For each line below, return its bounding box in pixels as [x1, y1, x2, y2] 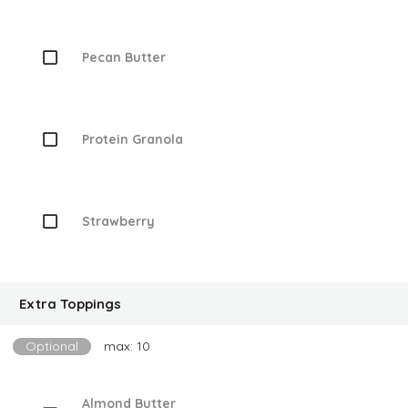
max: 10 [104, 338, 150, 354]
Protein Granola [81, 130, 183, 148]
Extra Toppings [19, 295, 121, 312]
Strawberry [81, 212, 155, 229]
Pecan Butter [81, 48, 166, 66]
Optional [25, 338, 78, 354]
